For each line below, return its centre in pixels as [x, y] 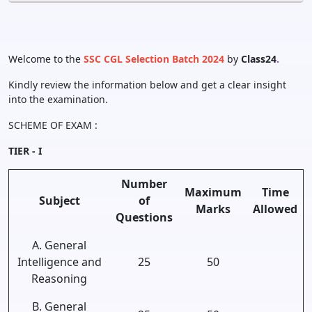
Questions [144, 217]
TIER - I [25, 151]
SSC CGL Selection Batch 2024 [155, 59]
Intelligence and [59, 262]
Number [144, 184]
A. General [59, 245]
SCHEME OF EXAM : [54, 125]
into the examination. [60, 99]
